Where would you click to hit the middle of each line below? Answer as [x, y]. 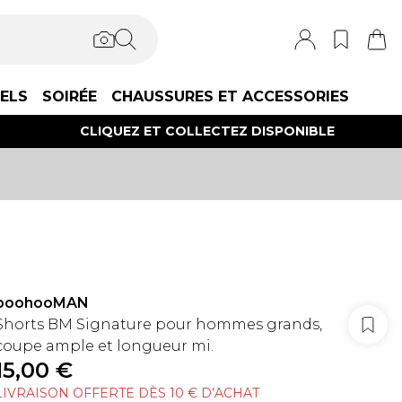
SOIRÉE [70, 96]
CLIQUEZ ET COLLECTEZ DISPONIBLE [207, 131]
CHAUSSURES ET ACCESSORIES [230, 96]
